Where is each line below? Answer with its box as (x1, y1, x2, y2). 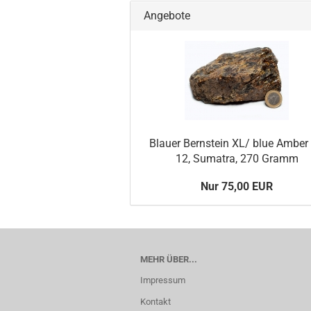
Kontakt (140, 296, 171, 308)
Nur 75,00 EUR (201, 180, 274, 194)
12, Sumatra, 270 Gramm (175, 152, 299, 166)
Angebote (141, 9, 190, 23)
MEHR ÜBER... (140, 254, 197, 265)
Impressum (140, 275, 185, 286)
